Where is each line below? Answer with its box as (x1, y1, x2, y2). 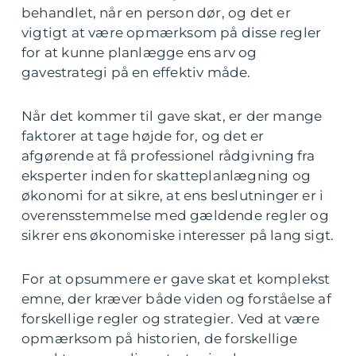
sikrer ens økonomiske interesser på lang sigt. (21, 227, 335, 243)
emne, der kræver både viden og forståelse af (21, 291, 331, 307)
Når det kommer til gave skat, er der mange (21, 108, 323, 124)
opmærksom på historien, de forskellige (21, 331, 298, 346)
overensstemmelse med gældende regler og (21, 207, 329, 223)
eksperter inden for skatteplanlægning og (21, 168, 311, 184)
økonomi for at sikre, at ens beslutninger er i (21, 188, 324, 203)
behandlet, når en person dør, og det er (21, 5, 291, 21)
